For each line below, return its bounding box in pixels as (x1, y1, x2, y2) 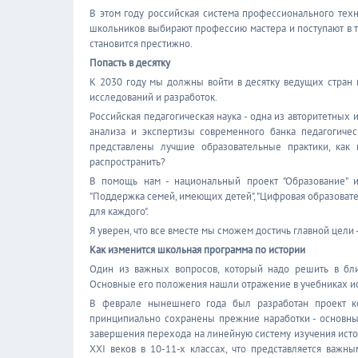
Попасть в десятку (89, 56, 170, 70)
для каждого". (89, 205, 149, 218)
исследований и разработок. (89, 90, 217, 104)
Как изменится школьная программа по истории (89, 243, 305, 257)
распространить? (89, 155, 165, 169)
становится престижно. (89, 37, 193, 50)
